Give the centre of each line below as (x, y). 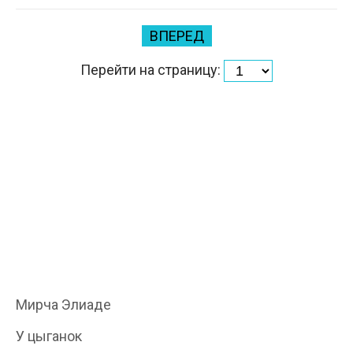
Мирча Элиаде (63, 305)
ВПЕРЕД (176, 36)
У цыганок (49, 336)
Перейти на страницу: (152, 69)
